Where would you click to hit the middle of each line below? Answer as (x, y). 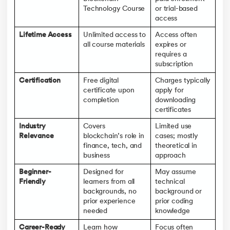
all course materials (114, 45)
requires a (171, 54)
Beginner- (35, 172)
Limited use (174, 126)
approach (170, 156)
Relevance (36, 136)
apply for (169, 90)
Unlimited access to (115, 35)
